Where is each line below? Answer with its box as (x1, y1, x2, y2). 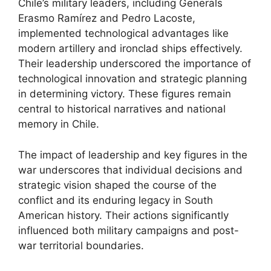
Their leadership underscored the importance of (18, 57, 251, 70)
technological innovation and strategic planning (18, 73, 247, 85)
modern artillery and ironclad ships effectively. (18, 42, 243, 54)
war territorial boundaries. (18, 239, 144, 252)
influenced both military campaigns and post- (18, 224, 239, 237)
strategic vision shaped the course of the (18, 178, 217, 191)
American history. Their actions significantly (18, 209, 229, 221)
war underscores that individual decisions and (18, 163, 243, 176)
